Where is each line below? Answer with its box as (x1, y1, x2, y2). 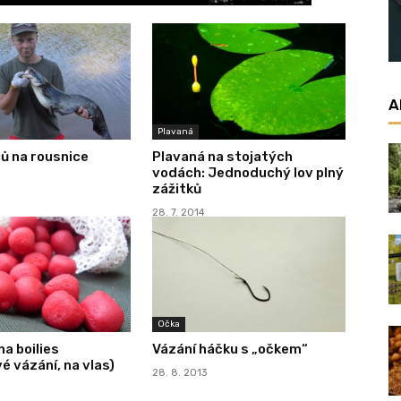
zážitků (152, 180, 201, 197)
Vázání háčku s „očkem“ (152, 341, 308, 358)
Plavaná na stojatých (152, 148, 293, 165)
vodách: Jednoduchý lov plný (152, 164, 344, 181)
